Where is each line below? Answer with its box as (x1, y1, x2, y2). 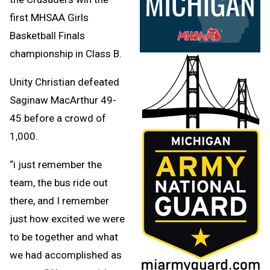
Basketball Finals (10, 30, 85, 42)
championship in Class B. (10, 48, 124, 60)
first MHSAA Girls (10, 11, 89, 24)
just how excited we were (10, 213, 125, 225)
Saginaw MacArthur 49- (10, 94, 116, 107)
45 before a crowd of (10, 112, 106, 125)
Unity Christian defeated (10, 76, 119, 89)
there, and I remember (10, 195, 109, 207)
